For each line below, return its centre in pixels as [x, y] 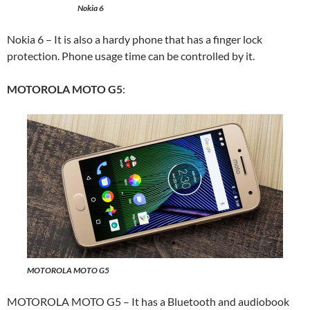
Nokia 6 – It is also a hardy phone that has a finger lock [135, 39]
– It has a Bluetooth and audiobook [206, 302]
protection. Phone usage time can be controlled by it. [131, 56]
